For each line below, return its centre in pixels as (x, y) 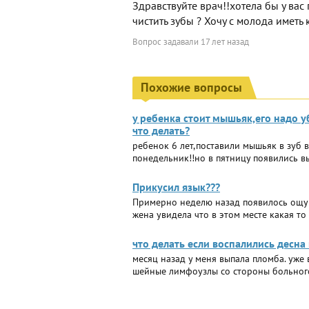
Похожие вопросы (191, 87)
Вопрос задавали (167, 42)
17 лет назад (225, 42)
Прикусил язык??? (176, 187)
